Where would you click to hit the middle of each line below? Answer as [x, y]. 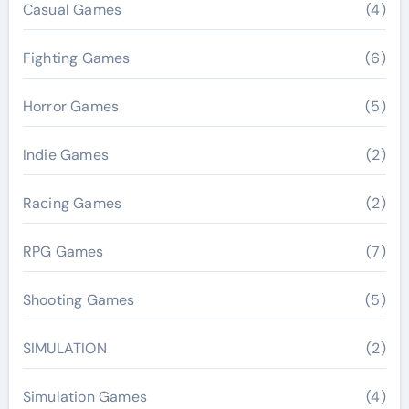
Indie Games [65, 155]
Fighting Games [76, 58]
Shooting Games [79, 300]
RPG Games [63, 252]
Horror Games [71, 106]
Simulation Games [84, 397]
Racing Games [72, 203]
